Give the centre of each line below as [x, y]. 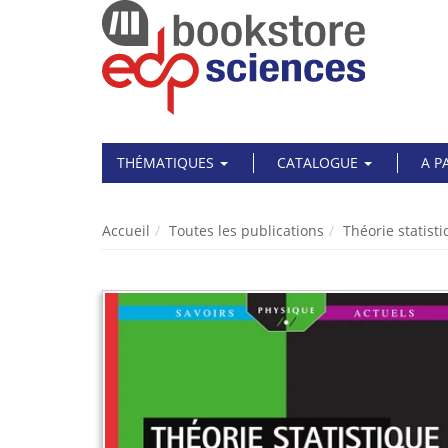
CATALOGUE [319, 162]
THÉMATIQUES [167, 162]
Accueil [126, 230]
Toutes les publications [246, 230]
